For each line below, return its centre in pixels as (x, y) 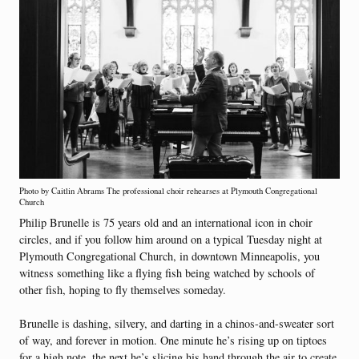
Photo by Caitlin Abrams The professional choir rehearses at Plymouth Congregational (168, 190)
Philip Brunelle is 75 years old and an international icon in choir (166, 222)
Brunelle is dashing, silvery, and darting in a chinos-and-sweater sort (177, 324)
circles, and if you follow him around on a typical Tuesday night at (171, 239)
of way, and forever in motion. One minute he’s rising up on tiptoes (173, 341)
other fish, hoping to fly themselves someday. (123, 289)
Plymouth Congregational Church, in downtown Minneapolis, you (169, 256)
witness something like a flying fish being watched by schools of (167, 272)
